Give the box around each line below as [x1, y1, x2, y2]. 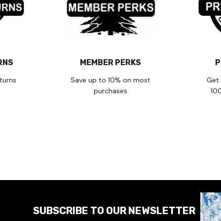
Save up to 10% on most [70, 75, 150, 84]
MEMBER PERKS [79, 57, 141, 67]
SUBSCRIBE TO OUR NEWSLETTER [33, 204, 195, 217]
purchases [93, 86, 127, 95]
